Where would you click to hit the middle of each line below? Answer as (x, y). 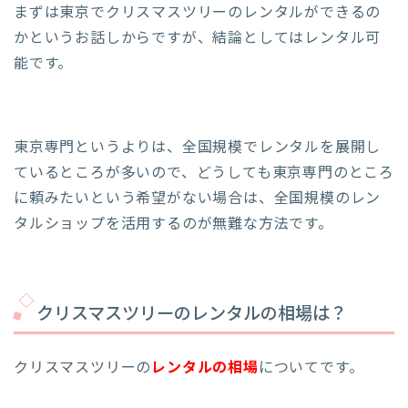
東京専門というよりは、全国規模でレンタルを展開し (198, 148)
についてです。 (311, 367)
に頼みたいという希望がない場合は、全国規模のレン (198, 199)
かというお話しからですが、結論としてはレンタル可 (198, 39)
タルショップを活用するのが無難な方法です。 (173, 224)
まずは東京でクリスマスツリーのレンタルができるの (198, 13)
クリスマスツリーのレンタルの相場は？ (191, 314)
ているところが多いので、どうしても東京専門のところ (204, 173)
